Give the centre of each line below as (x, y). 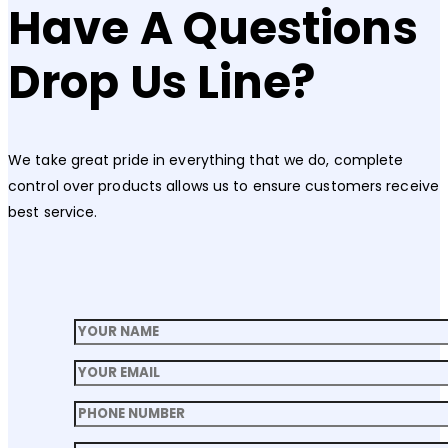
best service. (53, 212)
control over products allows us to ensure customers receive (223, 186)
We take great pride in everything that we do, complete (206, 160)
